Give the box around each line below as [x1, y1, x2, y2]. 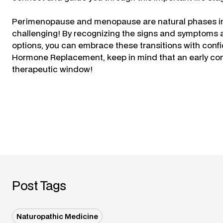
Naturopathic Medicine [16, 212, 98, 221]
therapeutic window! [12, 63, 93, 75]
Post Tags [12, 177, 66, 194]
